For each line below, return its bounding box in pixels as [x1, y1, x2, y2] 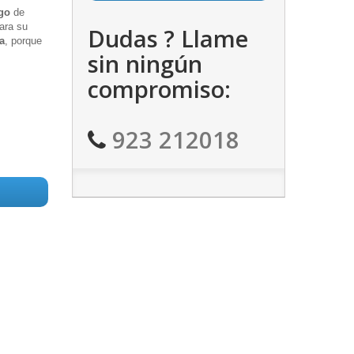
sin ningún [87, 48, 202, 79]
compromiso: [87, 73, 231, 104]
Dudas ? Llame [87, 23, 248, 54]
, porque [5, 35, 42, 47]
